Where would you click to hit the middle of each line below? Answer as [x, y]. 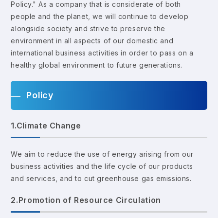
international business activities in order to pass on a [102, 53]
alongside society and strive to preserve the [88, 28]
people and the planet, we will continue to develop [100, 16]
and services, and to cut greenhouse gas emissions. [101, 178]
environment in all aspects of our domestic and [92, 40]
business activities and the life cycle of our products [102, 166]
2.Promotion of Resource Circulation [86, 200]
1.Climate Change [46, 125]
